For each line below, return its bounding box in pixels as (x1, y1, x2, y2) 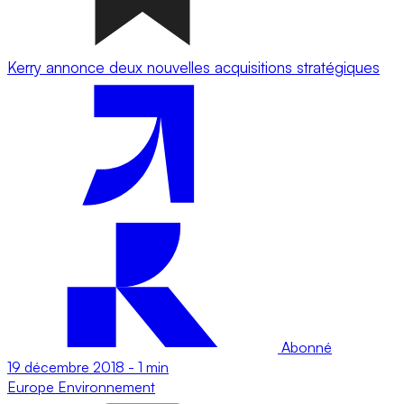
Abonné (278, 337, 332, 356)
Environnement (58, 377, 155, 396)
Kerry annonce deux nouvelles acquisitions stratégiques (7, 57, 380, 77)
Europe (7, 377, 58, 396)
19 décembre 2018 (7, 357, 124, 376)
